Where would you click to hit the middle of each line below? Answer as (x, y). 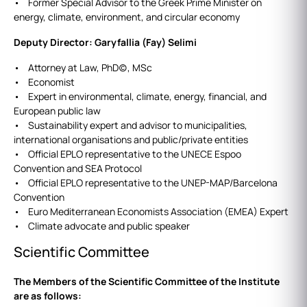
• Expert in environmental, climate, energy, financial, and (140, 97)
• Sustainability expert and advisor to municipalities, (131, 125)
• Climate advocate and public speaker (102, 226)
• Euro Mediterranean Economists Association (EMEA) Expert (151, 212)
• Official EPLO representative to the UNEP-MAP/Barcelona (146, 183)
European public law (57, 111)
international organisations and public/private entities (131, 140)
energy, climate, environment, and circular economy (127, 17)
